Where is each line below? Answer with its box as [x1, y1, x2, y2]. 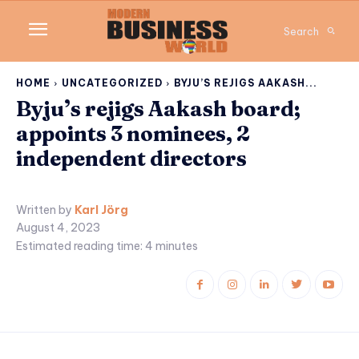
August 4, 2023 [16, 220, 100, 236]
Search [284, 25, 319, 38]
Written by [16, 203, 72, 218]
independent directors [16, 146, 247, 172]
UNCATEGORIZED [62, 77, 163, 90]
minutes [153, 238, 198, 253]
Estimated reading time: [16, 238, 145, 253]
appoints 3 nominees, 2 [16, 121, 250, 147]
